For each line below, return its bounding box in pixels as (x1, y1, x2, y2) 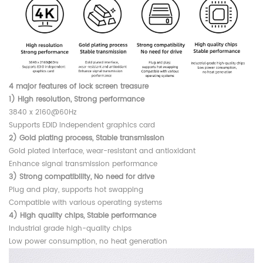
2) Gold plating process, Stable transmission (9, 133, 164, 144)
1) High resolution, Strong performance (9, 94, 144, 106)
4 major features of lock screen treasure (9, 81, 149, 93)
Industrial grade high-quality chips (9, 223, 131, 235)
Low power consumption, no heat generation (9, 236, 167, 248)
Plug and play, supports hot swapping (9, 184, 143, 196)
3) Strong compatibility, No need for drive (9, 171, 154, 183)
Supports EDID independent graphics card (9, 120, 155, 131)
